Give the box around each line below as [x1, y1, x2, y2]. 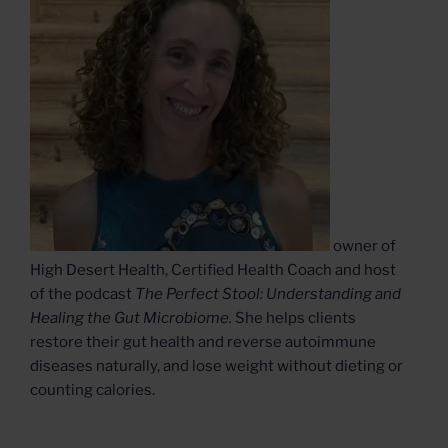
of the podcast [30, 285, 135, 304]
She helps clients [235, 309, 356, 328]
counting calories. [30, 381, 155, 400]
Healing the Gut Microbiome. [30, 309, 235, 328]
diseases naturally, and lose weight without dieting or [30, 357, 403, 376]
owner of [330, 237, 396, 256]
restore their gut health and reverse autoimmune [30, 333, 376, 352]
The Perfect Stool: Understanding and [135, 285, 401, 304]
